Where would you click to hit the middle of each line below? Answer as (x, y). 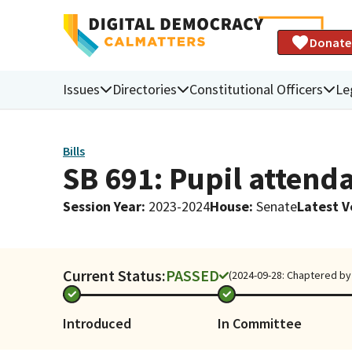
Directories (145, 89)
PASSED (192, 275)
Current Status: (114, 275)
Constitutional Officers (256, 89)
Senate (277, 206)
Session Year (102, 206)
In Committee (260, 323)
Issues (81, 89)
